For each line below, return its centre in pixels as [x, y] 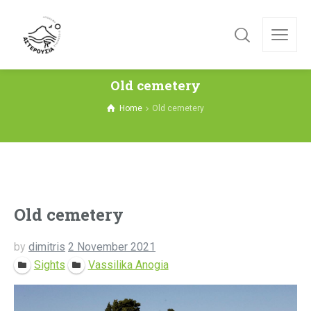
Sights [49, 265]
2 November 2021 [112, 247]
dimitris [47, 247]
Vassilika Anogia [128, 265]
